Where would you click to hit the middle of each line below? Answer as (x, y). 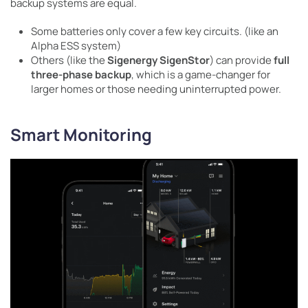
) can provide (242, 60)
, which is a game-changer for (201, 75)
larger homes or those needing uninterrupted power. (156, 89)
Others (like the (69, 60)
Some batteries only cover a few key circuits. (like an (155, 32)
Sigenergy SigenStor (158, 60)
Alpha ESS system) (76, 46)
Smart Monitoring (81, 135)
